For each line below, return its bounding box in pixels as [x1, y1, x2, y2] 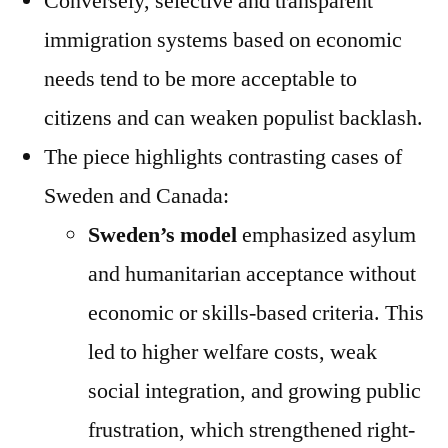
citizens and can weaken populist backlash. [44, 104, 423, 133]
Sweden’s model [88, 221, 237, 250]
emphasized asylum [237, 221, 416, 250]
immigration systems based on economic [44, 26, 402, 55]
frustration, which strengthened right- [88, 416, 415, 445]
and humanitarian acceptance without [88, 260, 416, 289]
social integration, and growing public [88, 377, 421, 406]
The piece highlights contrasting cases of [44, 143, 402, 172]
